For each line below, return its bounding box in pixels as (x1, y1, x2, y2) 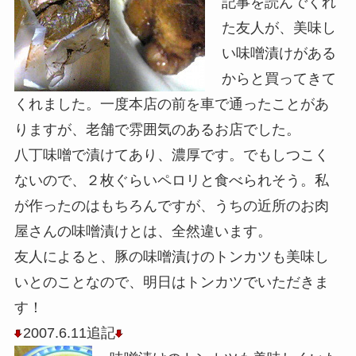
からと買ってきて (222, 71, 337, 87)
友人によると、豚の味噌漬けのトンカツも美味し (14, 249, 329, 265)
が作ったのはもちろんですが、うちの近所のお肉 (14, 198, 329, 215)
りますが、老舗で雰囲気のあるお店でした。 (14, 122, 300, 138)
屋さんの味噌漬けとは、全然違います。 (14, 223, 272, 240)
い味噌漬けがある (222, 45, 337, 62)
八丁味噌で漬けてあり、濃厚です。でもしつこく (14, 147, 329, 164)
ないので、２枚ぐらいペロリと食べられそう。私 (14, 172, 329, 189)
